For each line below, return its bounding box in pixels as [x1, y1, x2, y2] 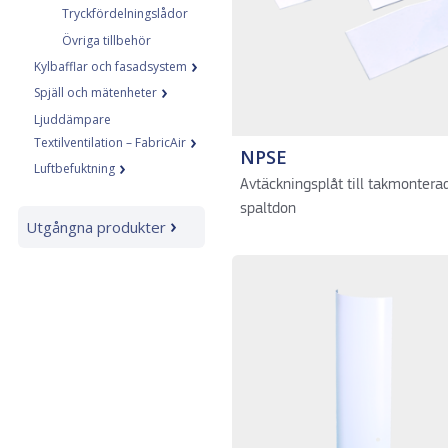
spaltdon [239, 201, 296, 217]
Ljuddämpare [33, 111, 111, 128]
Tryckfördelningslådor [61, 5, 188, 22]
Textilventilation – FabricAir [33, 134, 186, 151]
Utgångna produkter [25, 216, 166, 237]
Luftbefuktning [33, 160, 115, 177]
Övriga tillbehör [61, 32, 151, 49]
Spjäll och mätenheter [33, 84, 157, 101]
